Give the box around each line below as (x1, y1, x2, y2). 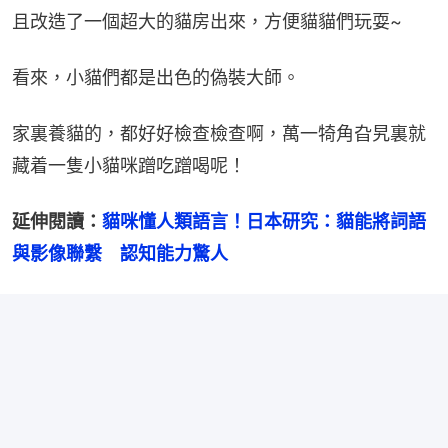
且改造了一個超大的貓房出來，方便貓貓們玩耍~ (12, 10, 402, 32)
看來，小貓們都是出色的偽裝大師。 (12, 66, 300, 88)
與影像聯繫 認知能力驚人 (12, 242, 228, 264)
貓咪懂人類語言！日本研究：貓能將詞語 (102, 210, 426, 232)
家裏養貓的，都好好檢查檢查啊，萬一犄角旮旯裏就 (12, 122, 426, 144)
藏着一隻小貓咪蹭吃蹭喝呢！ (12, 154, 246, 176)
